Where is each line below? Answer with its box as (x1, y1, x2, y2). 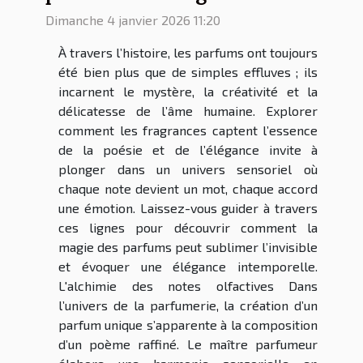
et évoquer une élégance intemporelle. (58, 258, 318, 275)
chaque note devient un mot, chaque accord (58, 181, 318, 197)
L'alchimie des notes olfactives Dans (58, 278, 318, 294)
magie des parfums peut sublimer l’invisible (58, 239, 318, 255)
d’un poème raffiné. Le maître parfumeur (58, 336, 318, 352)
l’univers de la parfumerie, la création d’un (58, 297, 318, 314)
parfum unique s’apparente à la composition (58, 317, 318, 333)
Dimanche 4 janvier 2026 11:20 (45, 12, 220, 28)
